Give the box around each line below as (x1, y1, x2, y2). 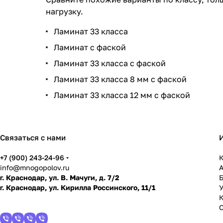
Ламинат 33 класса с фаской (54, 58, 166, 69)
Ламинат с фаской (54, 42, 126, 53)
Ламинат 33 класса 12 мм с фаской (54, 90, 190, 101)
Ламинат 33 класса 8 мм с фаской (54, 74, 187, 85)
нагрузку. (46, 6, 83, 17)
